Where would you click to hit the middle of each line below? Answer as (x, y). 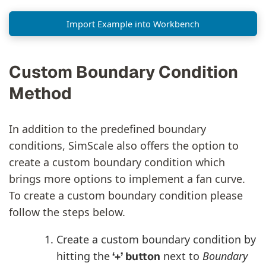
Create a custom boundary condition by (156, 239)
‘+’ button (135, 256)
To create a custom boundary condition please (126, 195)
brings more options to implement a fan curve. (127, 178)
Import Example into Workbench (133, 23)
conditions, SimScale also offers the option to (124, 145)
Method (40, 93)
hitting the (83, 256)
